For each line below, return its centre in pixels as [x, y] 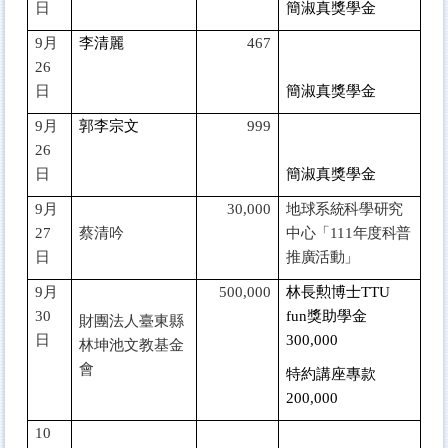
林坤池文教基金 [131, 344]
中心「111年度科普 [349, 232]
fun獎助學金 [326, 315]
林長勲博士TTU [338, 291]
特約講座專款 [331, 373]
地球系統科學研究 [344, 208]
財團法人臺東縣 [131, 320]
